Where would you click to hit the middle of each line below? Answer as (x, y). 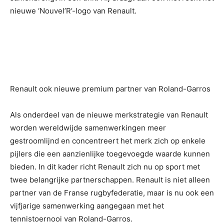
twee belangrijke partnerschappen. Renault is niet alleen (110, 180)
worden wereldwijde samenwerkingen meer (88, 128)
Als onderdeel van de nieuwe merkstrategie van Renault (109, 115)
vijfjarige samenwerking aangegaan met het (87, 206)
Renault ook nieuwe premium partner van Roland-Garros (110, 89)
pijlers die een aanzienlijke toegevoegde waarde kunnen (110, 154)
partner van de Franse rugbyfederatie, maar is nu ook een (112, 193)
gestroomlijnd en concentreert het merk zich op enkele (108, 141)
